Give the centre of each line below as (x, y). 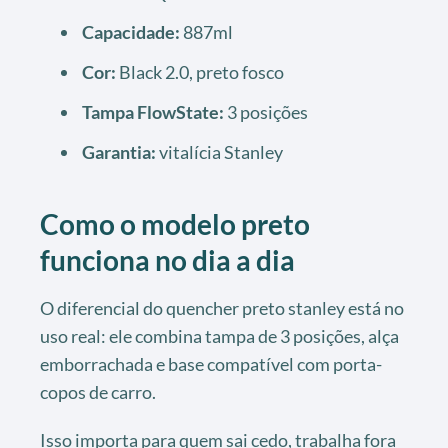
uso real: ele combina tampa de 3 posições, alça (219, 335)
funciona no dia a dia (167, 259)
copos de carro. (98, 391)
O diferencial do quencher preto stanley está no (222, 307)
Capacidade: (131, 31)
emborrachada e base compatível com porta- (211, 363)
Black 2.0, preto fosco (200, 71)
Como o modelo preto (175, 223)
